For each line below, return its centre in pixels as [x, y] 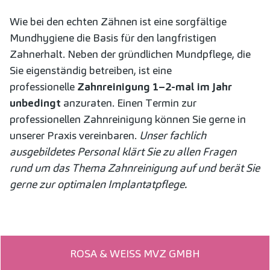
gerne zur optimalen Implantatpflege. [98, 184]
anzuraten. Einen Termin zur [129, 103]
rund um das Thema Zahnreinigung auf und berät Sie [135, 168]
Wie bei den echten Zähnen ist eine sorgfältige [118, 22]
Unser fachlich [173, 136]
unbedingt [35, 103]
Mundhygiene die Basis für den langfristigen [113, 38]
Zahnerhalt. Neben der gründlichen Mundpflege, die [130, 54]
